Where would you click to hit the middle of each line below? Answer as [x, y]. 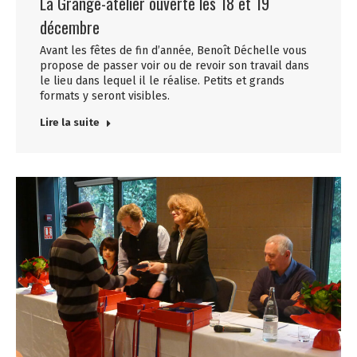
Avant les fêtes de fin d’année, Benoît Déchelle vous [173, 50]
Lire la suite [70, 122]
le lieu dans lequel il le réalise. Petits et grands [162, 80]
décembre [70, 27]
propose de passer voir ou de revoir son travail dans [175, 65]
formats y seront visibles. [105, 96]
